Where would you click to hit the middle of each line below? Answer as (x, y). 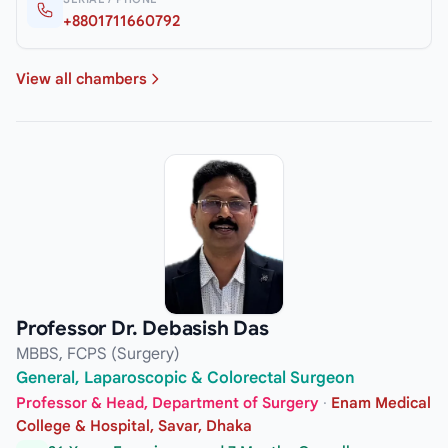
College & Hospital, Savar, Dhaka (134, 426)
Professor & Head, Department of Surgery (167, 403)
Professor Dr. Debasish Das (142, 328)
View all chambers (81, 78)
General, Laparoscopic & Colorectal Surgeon (185, 377)
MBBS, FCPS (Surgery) (98, 353)
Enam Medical (381, 403)
